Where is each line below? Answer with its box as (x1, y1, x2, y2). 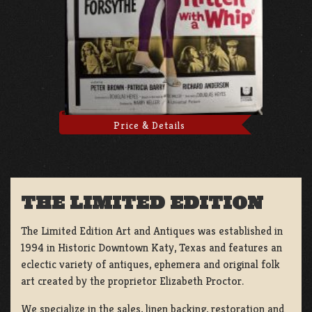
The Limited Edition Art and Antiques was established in (21, 223, 283, 238)
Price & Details (114, 118, 186, 132)
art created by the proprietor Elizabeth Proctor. (21, 273, 244, 288)
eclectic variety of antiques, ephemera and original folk (21, 256, 280, 272)
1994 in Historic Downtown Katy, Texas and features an (21, 240, 282, 255)
